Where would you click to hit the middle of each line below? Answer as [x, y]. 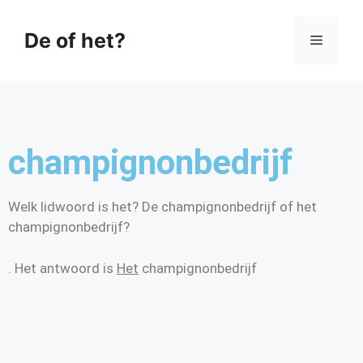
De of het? [75, 41]
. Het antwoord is [62, 268]
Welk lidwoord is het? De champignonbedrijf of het [162, 207]
